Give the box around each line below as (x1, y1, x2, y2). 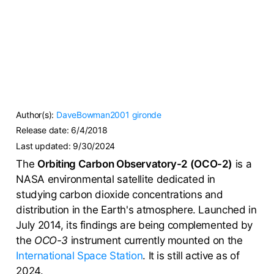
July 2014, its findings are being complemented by (16, 218, 253, 231)
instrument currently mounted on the (68, 234, 243, 246)
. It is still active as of (143, 249, 240, 262)
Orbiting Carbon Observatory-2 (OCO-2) (37, 157, 233, 170)
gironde (131, 109, 162, 120)
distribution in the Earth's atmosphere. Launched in (16, 203, 257, 216)
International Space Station (16, 249, 143, 262)
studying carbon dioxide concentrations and (16, 188, 223, 201)
